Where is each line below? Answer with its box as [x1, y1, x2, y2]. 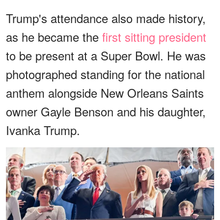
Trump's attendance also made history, [6, 9, 206, 27]
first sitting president [102, 27, 206, 45]
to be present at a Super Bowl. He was [6, 46, 206, 64]
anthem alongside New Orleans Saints [6, 83, 204, 101]
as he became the [6, 27, 102, 45]
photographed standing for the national [6, 65, 205, 82]
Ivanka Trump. [6, 121, 80, 138]
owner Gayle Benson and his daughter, [6, 102, 206, 120]
